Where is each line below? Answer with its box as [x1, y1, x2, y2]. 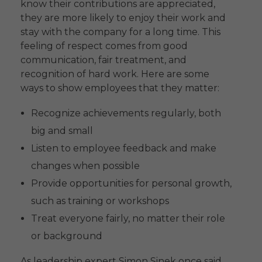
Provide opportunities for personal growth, [30, 177, 232, 189]
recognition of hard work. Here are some [20, 68, 209, 80]
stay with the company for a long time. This [20, 26, 220, 37]
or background [30, 230, 102, 242]
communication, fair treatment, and [20, 54, 187, 65]
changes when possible [30, 160, 140, 171]
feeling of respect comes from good [20, 40, 188, 51]
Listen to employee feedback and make [30, 142, 216, 154]
